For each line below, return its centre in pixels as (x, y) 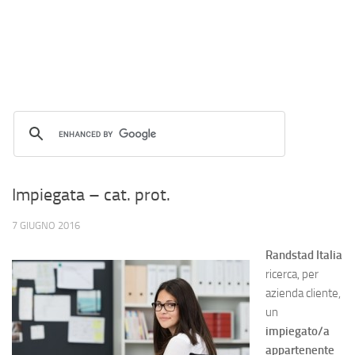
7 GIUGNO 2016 (46, 225)
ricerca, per (292, 274)
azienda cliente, (303, 293)
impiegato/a (298, 331)
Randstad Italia (304, 255)
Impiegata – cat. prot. (91, 195)
